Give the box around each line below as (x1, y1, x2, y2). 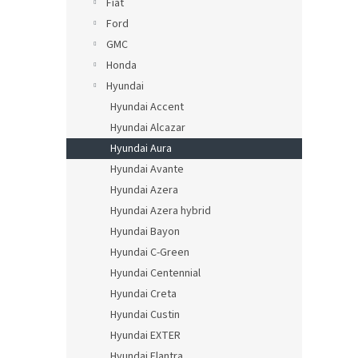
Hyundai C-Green (110, 245, 189, 261)
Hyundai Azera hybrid (110, 203, 211, 219)
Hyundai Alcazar (110, 120, 185, 136)
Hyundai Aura (110, 141, 172, 157)
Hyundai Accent (110, 99, 184, 115)
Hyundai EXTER (110, 328, 181, 344)
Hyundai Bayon (110, 224, 180, 240)
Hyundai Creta (110, 286, 177, 302)
